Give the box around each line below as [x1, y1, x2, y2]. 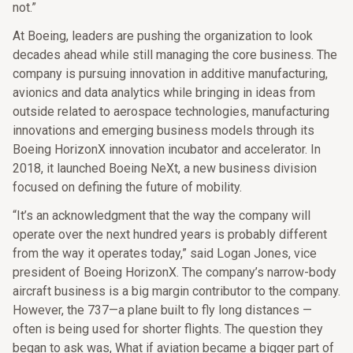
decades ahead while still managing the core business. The [13, 47, 337, 62]
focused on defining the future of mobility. [13, 180, 242, 195]
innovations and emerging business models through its [13, 123, 314, 138]
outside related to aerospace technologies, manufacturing [13, 104, 329, 119]
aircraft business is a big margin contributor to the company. [13, 284, 340, 299]
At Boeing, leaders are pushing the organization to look [13, 28, 313, 43]
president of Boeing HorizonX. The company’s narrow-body [13, 265, 336, 280]
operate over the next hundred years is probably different [13, 227, 327, 242]
